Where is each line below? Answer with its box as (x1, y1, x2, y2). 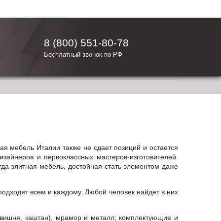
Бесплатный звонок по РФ (44, 51, 122, 58)
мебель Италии (7, 144, 61, 151)
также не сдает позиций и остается (60, 144, 179, 151)
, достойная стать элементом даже (64, 162, 179, 170)
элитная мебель (11, 162, 64, 170)
